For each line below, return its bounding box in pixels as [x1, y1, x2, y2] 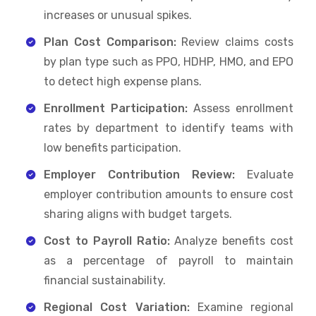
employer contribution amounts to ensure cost [44, 187, 293, 201]
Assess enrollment [188, 101, 293, 115]
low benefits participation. [44, 140, 181, 154]
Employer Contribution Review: [44, 167, 235, 181]
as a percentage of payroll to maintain [44, 253, 293, 267]
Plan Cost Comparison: [44, 35, 176, 49]
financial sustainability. [44, 273, 166, 287]
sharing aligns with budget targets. [44, 207, 232, 221]
